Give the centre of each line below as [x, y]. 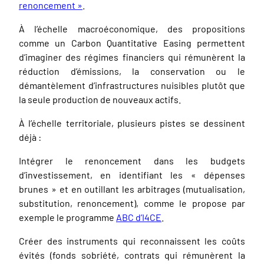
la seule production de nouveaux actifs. [100, 99]
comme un [45, 42]
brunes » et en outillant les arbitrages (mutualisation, [132, 189]
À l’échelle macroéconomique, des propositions [132, 28]
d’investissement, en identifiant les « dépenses [132, 174]
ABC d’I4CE [139, 217]
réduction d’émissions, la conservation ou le [132, 71]
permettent [218, 42]
